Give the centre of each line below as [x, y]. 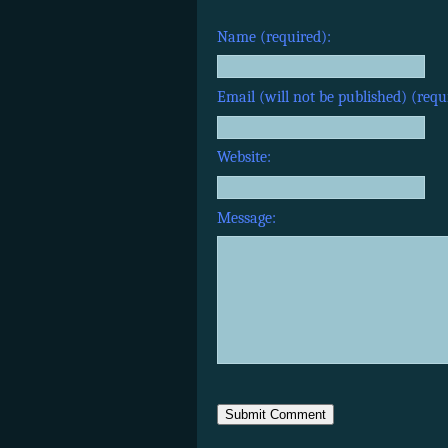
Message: [246, 217]
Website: [244, 157]
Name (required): [274, 36]
